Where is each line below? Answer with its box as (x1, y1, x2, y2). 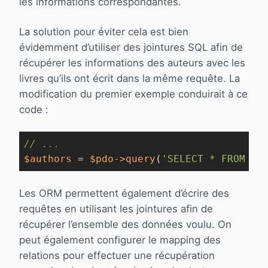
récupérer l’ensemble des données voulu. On (19, 218, 232, 230)
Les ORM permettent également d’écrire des (19, 187, 229, 199)
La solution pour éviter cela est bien (19, 26, 188, 38)
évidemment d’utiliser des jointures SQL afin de (19, 41, 243, 53)
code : (19, 103, 48, 115)
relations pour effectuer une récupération (19, 249, 215, 261)
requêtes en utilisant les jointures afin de (19, 203, 213, 215)
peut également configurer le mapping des (19, 234, 221, 246)
